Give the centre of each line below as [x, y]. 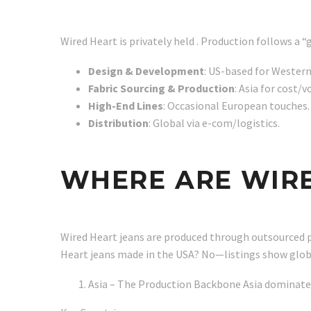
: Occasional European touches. [236, 105]
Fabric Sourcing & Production [161, 88]
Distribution [118, 123]
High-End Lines [126, 105]
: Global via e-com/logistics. [214, 123]
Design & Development [146, 70]
